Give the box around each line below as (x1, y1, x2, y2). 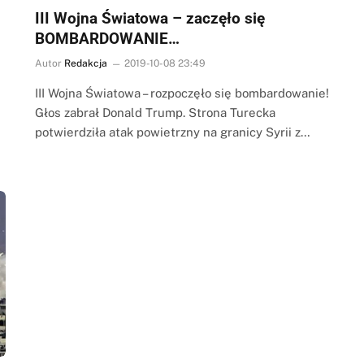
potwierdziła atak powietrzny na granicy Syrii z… (34, 124, 310, 139)
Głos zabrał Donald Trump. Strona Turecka (34, 105, 275, 119)
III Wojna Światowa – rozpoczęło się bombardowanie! (34, 85, 329, 100)
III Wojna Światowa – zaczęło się (34, 8, 265, 28)
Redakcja (63, 57, 107, 69)
